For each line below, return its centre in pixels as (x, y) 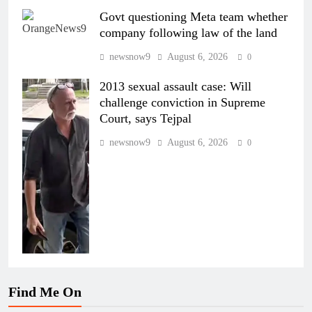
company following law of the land (188, 33)
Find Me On (45, 292)
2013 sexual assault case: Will (175, 87)
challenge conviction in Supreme (182, 103)
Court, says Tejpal (146, 119)
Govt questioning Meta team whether (194, 17)
